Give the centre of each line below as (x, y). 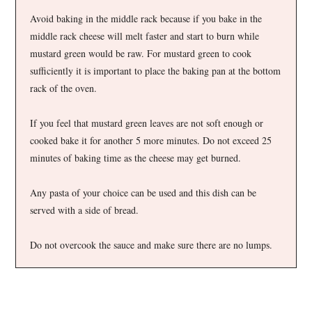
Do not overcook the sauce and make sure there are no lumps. (151, 244)
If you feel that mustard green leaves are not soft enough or (147, 123)
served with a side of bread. (85, 210)
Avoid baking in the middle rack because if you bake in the (146, 18)
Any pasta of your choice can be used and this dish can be (143, 192)
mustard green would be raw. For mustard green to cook (141, 53)
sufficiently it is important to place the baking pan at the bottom (156, 70)
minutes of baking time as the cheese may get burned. (136, 157)
